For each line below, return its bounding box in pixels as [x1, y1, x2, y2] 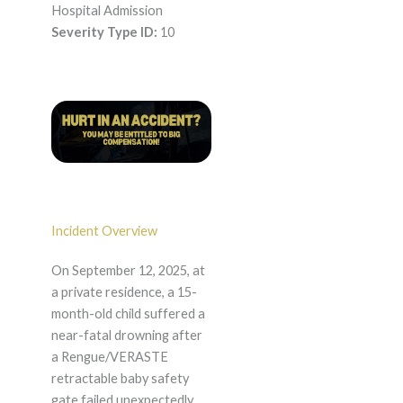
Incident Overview [50, 223, 157, 239]
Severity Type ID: [50, 24, 157, 40]
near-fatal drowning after [50, 327, 202, 344]
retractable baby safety [50, 371, 189, 387]
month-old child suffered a [50, 306, 205, 322]
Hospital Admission [50, 3, 163, 19]
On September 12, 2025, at [50, 263, 205, 279]
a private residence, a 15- [50, 284, 197, 300]
